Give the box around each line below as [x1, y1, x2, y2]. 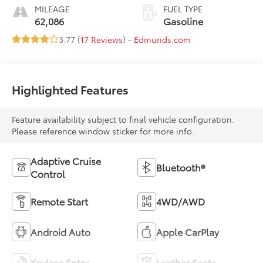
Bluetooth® [156, 160, 205, 174]
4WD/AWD [156, 194, 205, 208]
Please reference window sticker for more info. [12, 125, 195, 137]
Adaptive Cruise [31, 154, 102, 168]
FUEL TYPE [163, 3, 203, 15]
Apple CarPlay [156, 225, 219, 239]
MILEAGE [35, 3, 70, 15]
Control [31, 167, 66, 181]
